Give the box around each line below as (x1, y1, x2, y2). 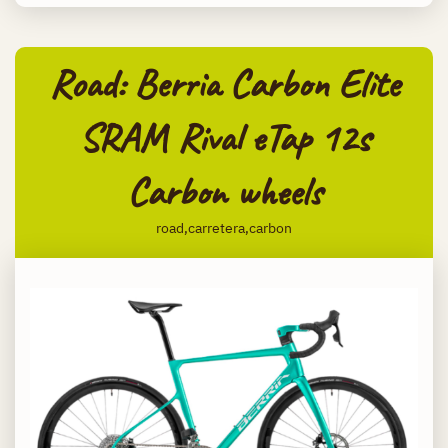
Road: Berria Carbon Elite (49, 58, 399, 109)
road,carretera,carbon (156, 218, 292, 237)
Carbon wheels (126, 166, 322, 217)
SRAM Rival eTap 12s (78, 112, 370, 163)
